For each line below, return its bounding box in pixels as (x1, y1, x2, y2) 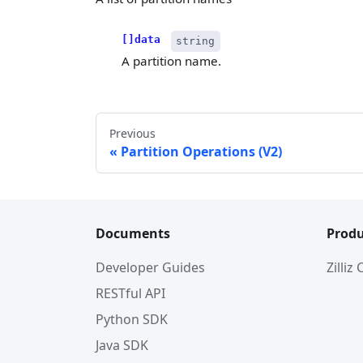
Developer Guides (96, 258, 205, 276)
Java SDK (96, 336, 148, 354)
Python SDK (96, 310, 168, 328)
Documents (96, 224, 170, 242)
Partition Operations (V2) (121, 142, 282, 160)
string (176, 35, 216, 48)
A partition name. (122, 52, 221, 69)
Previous (109, 125, 156, 141)
